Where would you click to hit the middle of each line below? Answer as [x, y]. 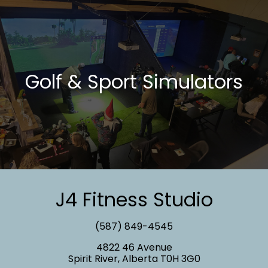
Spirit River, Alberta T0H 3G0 [134, 258]
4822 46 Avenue [134, 247]
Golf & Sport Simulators [134, 82]
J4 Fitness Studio [134, 199]
